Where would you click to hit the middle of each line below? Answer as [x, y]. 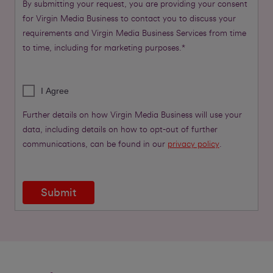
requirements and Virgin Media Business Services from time [134, 33]
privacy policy [193, 144]
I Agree [55, 90]
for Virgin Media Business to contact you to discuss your [129, 19]
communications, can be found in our [95, 144]
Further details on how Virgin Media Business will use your [132, 115]
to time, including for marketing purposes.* [104, 48]
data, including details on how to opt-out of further [120, 129]
